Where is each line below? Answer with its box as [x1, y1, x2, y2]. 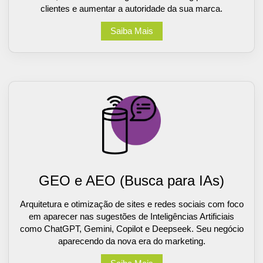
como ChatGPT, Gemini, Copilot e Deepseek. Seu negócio [19, 223, 244, 234]
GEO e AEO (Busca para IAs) [39, 172, 224, 188]
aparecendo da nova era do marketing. [58, 235, 205, 246]
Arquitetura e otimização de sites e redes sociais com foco [19, 198, 244, 209]
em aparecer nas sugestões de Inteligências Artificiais [29, 211, 234, 221]
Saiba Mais [110, 26, 153, 36]
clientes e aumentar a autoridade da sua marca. [41, 3, 222, 14]
